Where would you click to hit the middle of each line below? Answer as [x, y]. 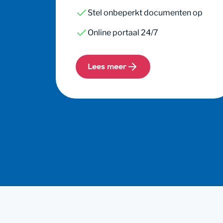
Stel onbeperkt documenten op [145, 13]
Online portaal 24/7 [123, 33]
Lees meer [107, 68]
